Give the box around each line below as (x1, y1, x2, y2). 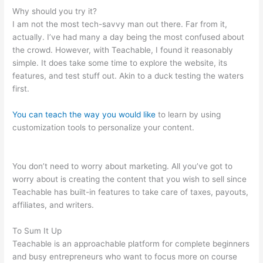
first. (12, 83, 30, 93)
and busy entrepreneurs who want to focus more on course (12, 251, 238, 261)
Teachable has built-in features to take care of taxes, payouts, (12, 187, 249, 197)
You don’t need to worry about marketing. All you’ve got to (12, 161, 233, 171)
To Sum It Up (12, 225, 62, 235)
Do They (197, 122, 230, 132)
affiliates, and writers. (12, 200, 95, 210)
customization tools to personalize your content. (12, 122, 197, 132)
